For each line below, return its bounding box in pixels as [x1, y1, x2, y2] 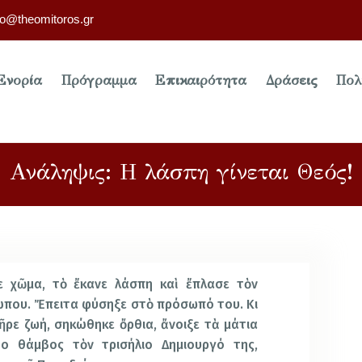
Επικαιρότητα [155, 72, 247, 90]
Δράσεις [265, 72, 318, 90]
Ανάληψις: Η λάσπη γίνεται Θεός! [9, 157, 353, 186]
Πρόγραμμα [61, 72, 137, 90]
